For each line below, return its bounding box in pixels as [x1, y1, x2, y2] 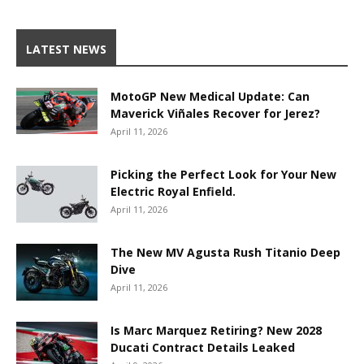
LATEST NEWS [26, 41, 106, 58]
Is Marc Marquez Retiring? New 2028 [110, 323, 322, 339]
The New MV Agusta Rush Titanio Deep [110, 245, 340, 261]
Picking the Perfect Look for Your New [110, 167, 336, 183]
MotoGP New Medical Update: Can [110, 89, 310, 105]
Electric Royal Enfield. [110, 184, 236, 200]
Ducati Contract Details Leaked [110, 340, 295, 356]
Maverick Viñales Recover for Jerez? [110, 106, 320, 122]
